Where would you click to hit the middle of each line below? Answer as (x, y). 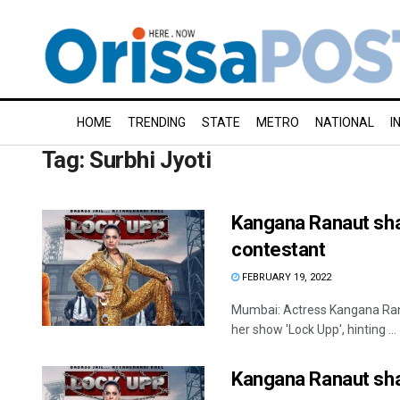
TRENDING (157, 122)
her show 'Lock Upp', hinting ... (314, 329)
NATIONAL (345, 122)
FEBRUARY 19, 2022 (285, 277)
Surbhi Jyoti (150, 160)
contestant (279, 250)
